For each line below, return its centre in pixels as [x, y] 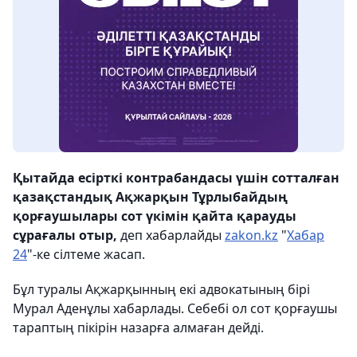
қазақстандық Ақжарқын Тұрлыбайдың [150, 197]
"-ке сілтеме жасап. [86, 255]
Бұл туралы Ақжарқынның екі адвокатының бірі [161, 290]
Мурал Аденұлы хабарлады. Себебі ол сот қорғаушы [175, 309]
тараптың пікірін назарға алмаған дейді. [138, 328]
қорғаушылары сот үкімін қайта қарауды [155, 216]
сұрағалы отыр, [65, 235]
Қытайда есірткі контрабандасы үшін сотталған [176, 178]
